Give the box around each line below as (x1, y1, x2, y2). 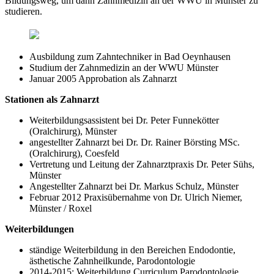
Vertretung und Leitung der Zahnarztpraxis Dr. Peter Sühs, (29, 158, 254, 169)
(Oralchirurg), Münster (29, 125, 117, 136)
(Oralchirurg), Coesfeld (29, 147, 119, 158)
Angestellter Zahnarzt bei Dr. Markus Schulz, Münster (29, 180, 239, 191)
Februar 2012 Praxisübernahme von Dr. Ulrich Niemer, (29, 191, 242, 202)
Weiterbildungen (5, 223, 74, 234)
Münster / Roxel (29, 202, 92, 213)
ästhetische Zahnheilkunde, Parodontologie (29, 255, 195, 266)
